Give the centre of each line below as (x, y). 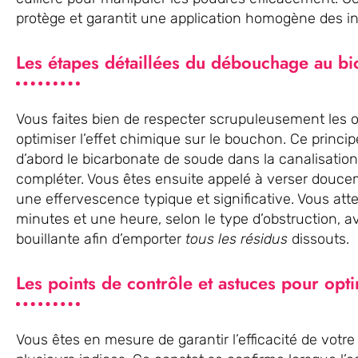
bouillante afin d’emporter (101, 239)
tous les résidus (237, 239)
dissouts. (318, 239)
